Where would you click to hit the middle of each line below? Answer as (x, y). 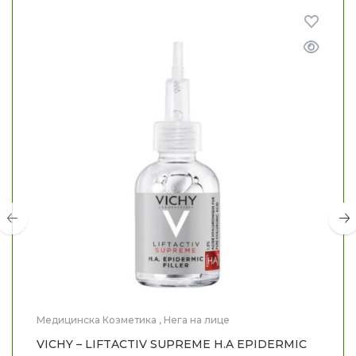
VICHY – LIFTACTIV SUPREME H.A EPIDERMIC (172, 344)
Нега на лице (197, 320)
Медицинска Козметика (97, 320)
